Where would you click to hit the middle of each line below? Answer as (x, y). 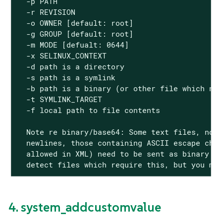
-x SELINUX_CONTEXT (62, 55)
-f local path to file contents (88, 110)
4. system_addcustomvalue (85, 207)
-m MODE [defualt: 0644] (73, 44)
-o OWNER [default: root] (75, 23)
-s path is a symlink (66, 77)
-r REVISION (46, 12)
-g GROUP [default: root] (75, 33)
